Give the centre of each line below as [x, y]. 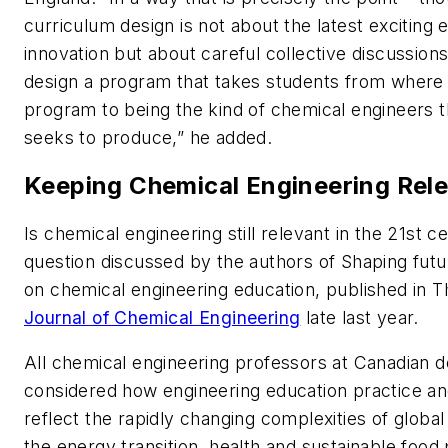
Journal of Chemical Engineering [162, 317]
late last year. [359, 317]
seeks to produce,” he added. [159, 137]
